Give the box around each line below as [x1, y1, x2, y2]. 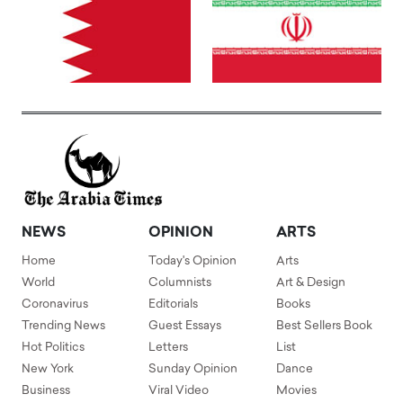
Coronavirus [22, 299, 88, 311]
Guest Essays [148, 320, 222, 333]
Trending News [22, 320, 105, 333]
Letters [148, 342, 189, 354]
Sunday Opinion [148, 363, 238, 376]
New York [22, 363, 74, 376]
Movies [275, 385, 317, 398]
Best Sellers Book [275, 320, 372, 333]
